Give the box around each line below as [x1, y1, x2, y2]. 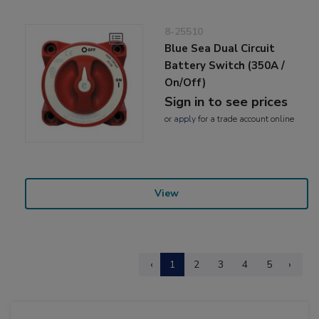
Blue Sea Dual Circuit [164, 41, 276, 56]
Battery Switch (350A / [164, 58, 286, 73]
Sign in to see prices [164, 93, 288, 110]
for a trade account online [196, 113, 295, 125]
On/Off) [164, 75, 206, 90]
